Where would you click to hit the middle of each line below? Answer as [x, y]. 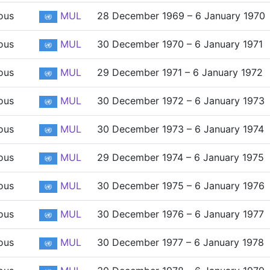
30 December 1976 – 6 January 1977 [181, 214]
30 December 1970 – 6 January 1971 [180, 44]
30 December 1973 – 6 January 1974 [181, 129]
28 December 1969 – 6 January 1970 [181, 16]
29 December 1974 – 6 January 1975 [181, 157]
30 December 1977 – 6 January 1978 [181, 242]
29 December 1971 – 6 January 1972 [180, 72]
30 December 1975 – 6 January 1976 [181, 186]
